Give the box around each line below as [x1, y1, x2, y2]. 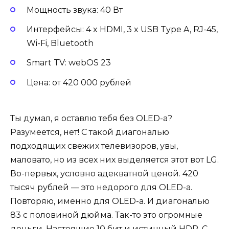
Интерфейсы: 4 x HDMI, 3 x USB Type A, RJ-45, [27, 25, 218, 35]
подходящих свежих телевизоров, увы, [10, 141, 178, 151]
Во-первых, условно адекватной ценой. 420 [10, 168, 198, 178]
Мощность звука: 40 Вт [27, 5, 123, 15]
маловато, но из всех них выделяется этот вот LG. [10, 154, 219, 165]
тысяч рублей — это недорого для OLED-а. [10, 182, 192, 192]
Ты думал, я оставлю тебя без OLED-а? [10, 113, 172, 123]
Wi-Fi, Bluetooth [27, 38, 94, 49]
